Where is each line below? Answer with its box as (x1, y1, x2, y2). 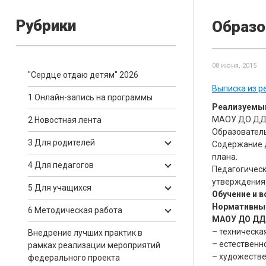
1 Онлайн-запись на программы (28, 93, 153, 102)
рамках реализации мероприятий (28, 240, 160, 250)
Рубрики (16, 17, 76, 34)
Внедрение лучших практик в (28, 228, 142, 237)
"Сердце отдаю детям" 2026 (28, 70, 138, 80)
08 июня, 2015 (212, 62, 256, 69)
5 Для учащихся (28, 183, 91, 192)
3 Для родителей (28, 138, 95, 147)
